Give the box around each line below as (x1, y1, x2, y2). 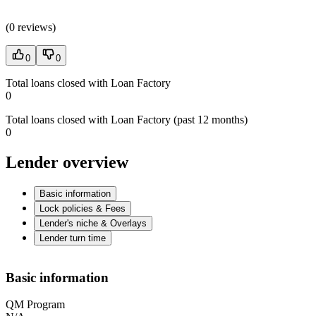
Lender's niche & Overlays (39, 218, 147, 229)
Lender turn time (39, 233, 106, 244)
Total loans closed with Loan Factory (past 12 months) (6, 114, 248, 126)
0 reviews (9, 21, 52, 34)
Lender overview (6, 153, 128, 172)
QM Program (6, 298, 65, 311)
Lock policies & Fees (39, 203, 126, 214)
